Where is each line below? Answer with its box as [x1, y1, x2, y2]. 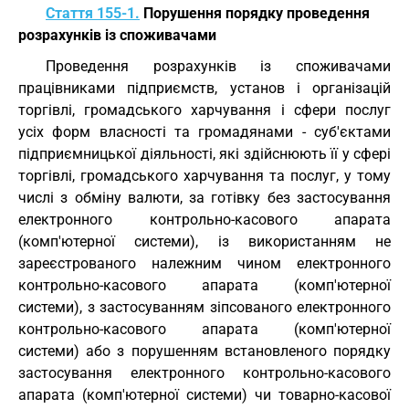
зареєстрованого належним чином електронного [18, 255, 391, 272]
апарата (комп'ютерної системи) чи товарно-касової [18, 386, 391, 404]
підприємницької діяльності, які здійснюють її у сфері [18, 145, 391, 163]
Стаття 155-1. [46, 5, 140, 22]
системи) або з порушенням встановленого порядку [18, 342, 391, 360]
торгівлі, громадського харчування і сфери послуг [18, 101, 391, 119]
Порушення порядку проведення [140, 5, 370, 22]
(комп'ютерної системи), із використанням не [18, 233, 391, 250]
